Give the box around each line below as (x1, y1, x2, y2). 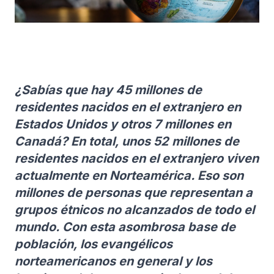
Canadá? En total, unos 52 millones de (15, 134, 239, 149)
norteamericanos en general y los (15, 254, 212, 268)
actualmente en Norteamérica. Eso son (15, 168, 243, 183)
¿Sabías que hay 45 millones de (15, 83, 202, 97)
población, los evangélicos (15, 237, 172, 251)
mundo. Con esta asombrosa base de (15, 220, 235, 234)
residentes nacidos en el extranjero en (15, 100, 241, 114)
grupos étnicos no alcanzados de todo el (15, 202, 254, 217)
